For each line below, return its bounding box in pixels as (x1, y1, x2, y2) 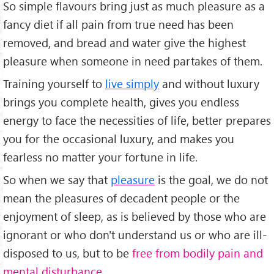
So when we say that (3, 171, 111, 187)
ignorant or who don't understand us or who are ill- (3, 226, 267, 242)
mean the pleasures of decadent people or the (3, 190, 240, 206)
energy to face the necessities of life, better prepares (3, 112, 271, 128)
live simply (105, 75, 159, 91)
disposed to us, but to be (3, 245, 132, 261)
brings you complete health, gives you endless (3, 94, 239, 109)
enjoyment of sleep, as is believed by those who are (3, 208, 266, 224)
